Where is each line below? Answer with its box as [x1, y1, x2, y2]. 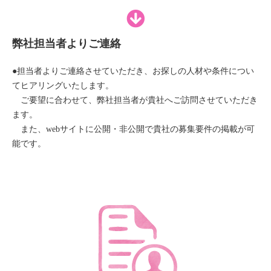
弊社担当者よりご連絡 [12, 38, 121, 50]
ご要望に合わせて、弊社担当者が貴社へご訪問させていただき [12, 96, 258, 105]
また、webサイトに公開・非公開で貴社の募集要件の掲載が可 [12, 125, 255, 134]
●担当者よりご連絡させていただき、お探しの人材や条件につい [12, 67, 254, 76]
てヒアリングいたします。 [12, 81, 114, 91]
